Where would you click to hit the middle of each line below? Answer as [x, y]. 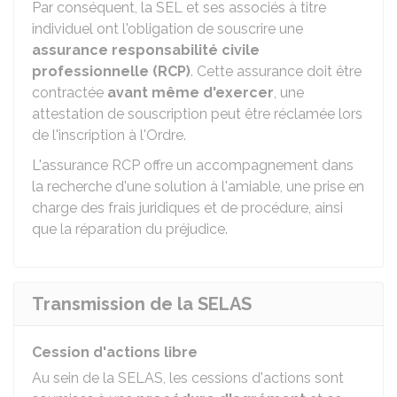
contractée [70, 93]
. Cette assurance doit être [276, 71]
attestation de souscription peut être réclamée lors [197, 114]
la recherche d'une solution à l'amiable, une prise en [198, 187]
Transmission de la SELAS [142, 304]
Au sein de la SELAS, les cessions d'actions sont [188, 378]
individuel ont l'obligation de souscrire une [167, 29]
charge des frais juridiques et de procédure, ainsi [187, 208]
